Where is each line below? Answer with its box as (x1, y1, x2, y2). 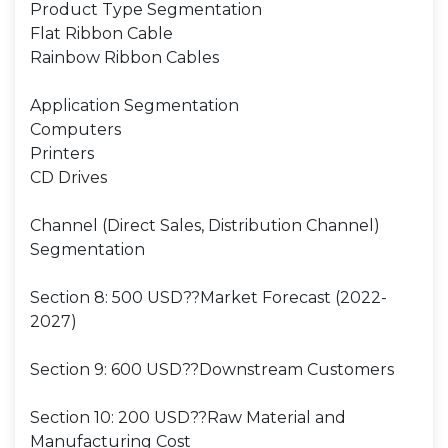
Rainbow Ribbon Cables (30, 48, 219, 67)
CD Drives (30, 168, 107, 187)
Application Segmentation (30, 96, 239, 115)
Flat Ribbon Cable (30, 24, 173, 43)
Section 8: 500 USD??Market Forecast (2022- (30, 288, 387, 307)
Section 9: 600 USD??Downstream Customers (30, 360, 394, 379)
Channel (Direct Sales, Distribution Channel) (30, 216, 380, 235)
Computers (30, 120, 121, 139)
